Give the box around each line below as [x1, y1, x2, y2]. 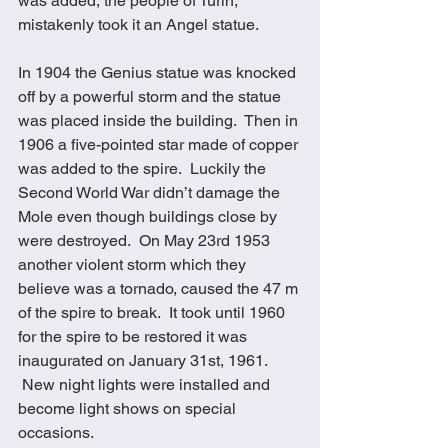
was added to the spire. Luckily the [18, 158, 270, 178]
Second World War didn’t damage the [18, 182, 284, 202]
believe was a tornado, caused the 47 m [18, 278, 302, 298]
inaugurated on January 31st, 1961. [18, 350, 271, 370]
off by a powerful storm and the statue [18, 86, 285, 106]
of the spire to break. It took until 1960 [18, 302, 289, 322]
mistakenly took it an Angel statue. [18, 14, 263, 34]
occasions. [18, 422, 98, 442]
